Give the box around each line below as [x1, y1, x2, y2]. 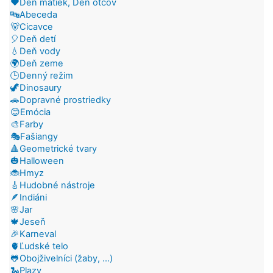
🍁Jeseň [10, 216, 46, 227]
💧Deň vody [10, 45, 60, 57]
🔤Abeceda [10, 9, 57, 20]
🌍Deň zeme [10, 57, 63, 69]
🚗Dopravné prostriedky [10, 94, 111, 105]
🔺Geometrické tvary [10, 143, 97, 154]
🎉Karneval [10, 228, 56, 239]
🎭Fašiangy [10, 130, 58, 142]
